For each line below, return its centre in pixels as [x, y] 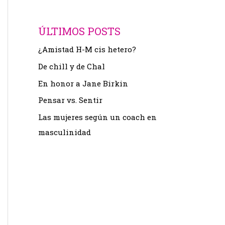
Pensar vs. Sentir [70, 100]
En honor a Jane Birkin [83, 83]
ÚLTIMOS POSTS [79, 31]
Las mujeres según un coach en [97, 117]
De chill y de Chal [72, 66]
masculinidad [65, 132]
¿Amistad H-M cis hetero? [87, 49]
